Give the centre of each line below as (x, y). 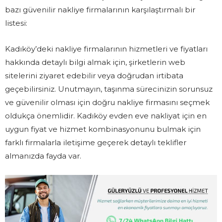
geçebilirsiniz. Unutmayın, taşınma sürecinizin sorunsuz (109, 89)
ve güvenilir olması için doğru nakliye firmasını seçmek (107, 102)
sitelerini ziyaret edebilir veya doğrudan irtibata (94, 75)
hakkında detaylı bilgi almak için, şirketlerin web (95, 62)
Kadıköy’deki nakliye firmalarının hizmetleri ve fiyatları (106, 49)
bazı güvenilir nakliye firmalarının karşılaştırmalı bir (100, 9)
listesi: (16, 23)
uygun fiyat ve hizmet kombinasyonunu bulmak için (103, 129)
